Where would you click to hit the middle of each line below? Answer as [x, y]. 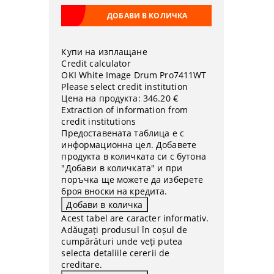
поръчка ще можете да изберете [132, 180]
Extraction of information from [125, 110]
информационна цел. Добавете [129, 145]
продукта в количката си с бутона [134, 156]
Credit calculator [96, 63]
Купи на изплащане [104, 52]
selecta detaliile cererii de [116, 253]
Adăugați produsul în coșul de [124, 230]
